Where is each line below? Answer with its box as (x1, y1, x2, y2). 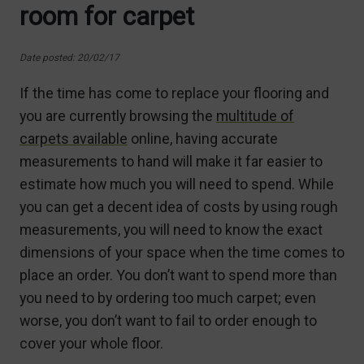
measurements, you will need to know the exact (19, 220, 323, 238)
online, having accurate (128, 129, 278, 147)
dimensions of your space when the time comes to (19, 243, 344, 261)
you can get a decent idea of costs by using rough (19, 197, 338, 215)
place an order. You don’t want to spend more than (19, 266, 337, 284)
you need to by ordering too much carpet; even (19, 288, 316, 306)
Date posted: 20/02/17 (19, 51, 119, 63)
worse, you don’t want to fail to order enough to (19, 311, 317, 329)
